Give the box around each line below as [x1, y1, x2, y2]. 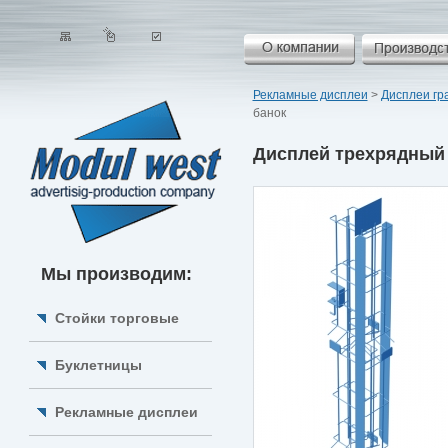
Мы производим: [40, 264, 192, 284]
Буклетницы [54, 357, 142, 373]
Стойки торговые [54, 310, 179, 326]
